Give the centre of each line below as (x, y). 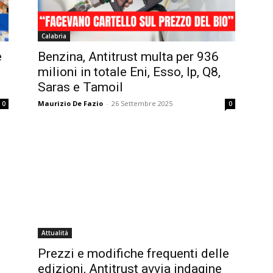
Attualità (55, 233)
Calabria (54, 36)
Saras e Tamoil (80, 87)
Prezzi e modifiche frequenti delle (133, 254)
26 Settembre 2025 (142, 104)
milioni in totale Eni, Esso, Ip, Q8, (129, 72)
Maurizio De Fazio (70, 104)
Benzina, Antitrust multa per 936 (128, 57)
